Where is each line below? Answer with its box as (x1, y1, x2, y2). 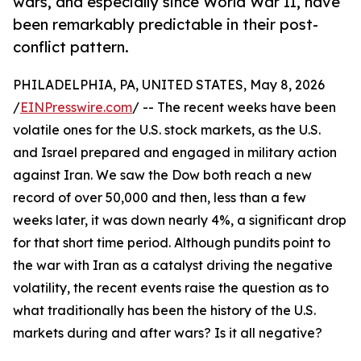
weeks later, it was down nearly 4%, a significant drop (13, 212, 346, 229)
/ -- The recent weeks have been (132, 99, 336, 116)
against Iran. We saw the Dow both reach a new (13, 167, 312, 184)
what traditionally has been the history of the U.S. (13, 302, 316, 319)
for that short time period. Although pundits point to (13, 234, 330, 251)
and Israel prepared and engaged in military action (13, 144, 337, 161)
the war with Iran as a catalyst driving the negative (13, 257, 333, 274)
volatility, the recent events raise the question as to (13, 280, 329, 297)
